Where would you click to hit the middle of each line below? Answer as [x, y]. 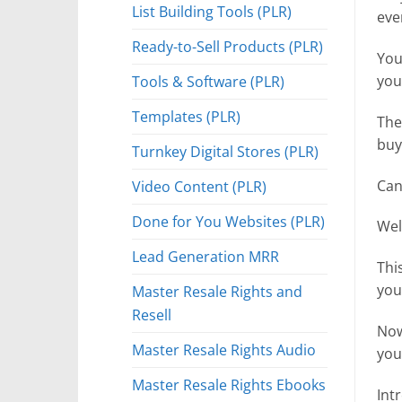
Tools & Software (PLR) [208, 81]
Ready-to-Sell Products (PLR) [227, 46]
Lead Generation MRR [205, 256]
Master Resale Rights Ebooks [229, 384]
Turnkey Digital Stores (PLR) [225, 151]
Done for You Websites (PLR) [228, 221]
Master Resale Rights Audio [224, 349]
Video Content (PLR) [199, 186]
